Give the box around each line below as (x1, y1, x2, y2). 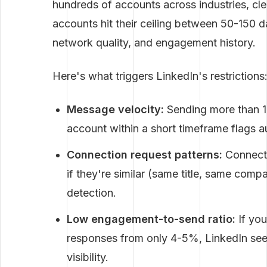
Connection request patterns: (66, 148, 222, 161)
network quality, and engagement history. (52, 36, 256, 49)
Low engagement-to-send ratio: (66, 213, 235, 225)
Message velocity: (66, 103, 164, 116)
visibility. (66, 251, 108, 263)
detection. (66, 187, 116, 199)
